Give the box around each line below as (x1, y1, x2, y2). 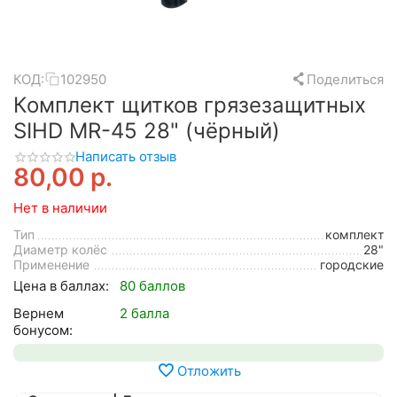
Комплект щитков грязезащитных (13, 92, 366, 118)
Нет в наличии (13, 199, 107, 217)
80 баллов (120, 277, 185, 295)
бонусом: (13, 322, 73, 339)
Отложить (176, 362, 241, 379)
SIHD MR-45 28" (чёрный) (13, 118, 280, 144)
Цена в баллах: (13, 277, 109, 295)
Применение (13, 257, 90, 273)
